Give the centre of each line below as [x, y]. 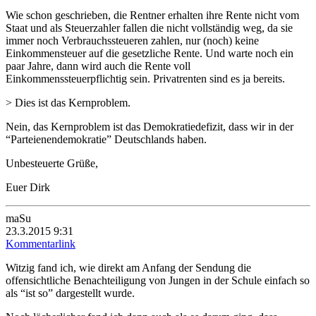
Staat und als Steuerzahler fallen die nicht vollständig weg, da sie [149, 28]
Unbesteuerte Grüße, [52, 163]
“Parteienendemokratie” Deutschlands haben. [106, 139]
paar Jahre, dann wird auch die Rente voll [98, 66]
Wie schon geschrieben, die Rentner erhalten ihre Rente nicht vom [152, 15]
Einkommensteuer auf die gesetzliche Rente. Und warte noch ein [150, 53]
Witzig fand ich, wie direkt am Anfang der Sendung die [128, 267]
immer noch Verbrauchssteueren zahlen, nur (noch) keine [132, 40]
